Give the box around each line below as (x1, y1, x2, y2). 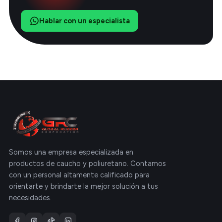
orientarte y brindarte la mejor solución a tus (9, 182, 158, 191)
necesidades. (9, 193, 52, 203)
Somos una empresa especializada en (9, 148, 133, 157)
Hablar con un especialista (39, 16, 130, 26)
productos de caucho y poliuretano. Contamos (9, 159, 166, 168)
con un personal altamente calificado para (9, 170, 150, 180)
